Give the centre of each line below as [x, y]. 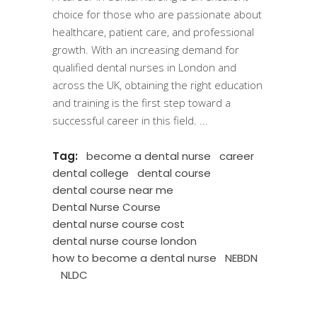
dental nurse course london [125, 241]
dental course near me [113, 190]
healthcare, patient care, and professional [153, 32]
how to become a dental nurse [134, 258]
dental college [91, 173]
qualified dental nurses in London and [144, 67]
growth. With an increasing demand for [146, 50]
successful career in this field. [126, 120]
